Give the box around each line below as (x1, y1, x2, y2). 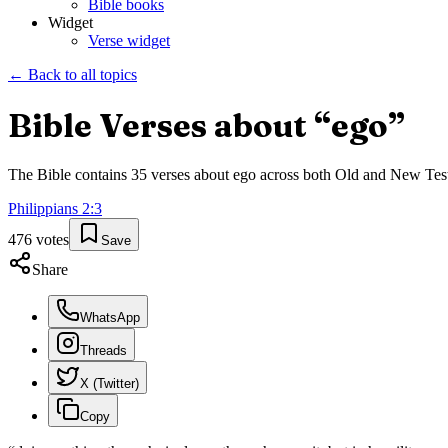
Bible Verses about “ (8, 105, 331, 145)
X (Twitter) (80, 376, 139, 392)
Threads (80, 343, 127, 359)
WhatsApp (80, 310, 140, 326)
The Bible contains (8, 166, 131, 184)
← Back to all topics (8, 66, 137, 84)
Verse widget (88, 32, 170, 50)
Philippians (8, 200, 78, 218)
